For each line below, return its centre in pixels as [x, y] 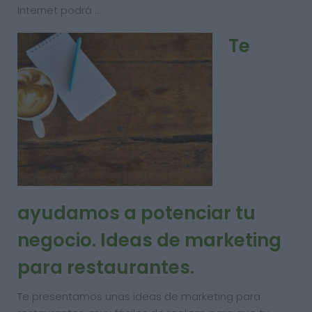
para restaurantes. [106, 267]
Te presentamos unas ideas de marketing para [139, 296]
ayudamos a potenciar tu [136, 213]
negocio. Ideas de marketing [149, 240]
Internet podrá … [59, 10]
